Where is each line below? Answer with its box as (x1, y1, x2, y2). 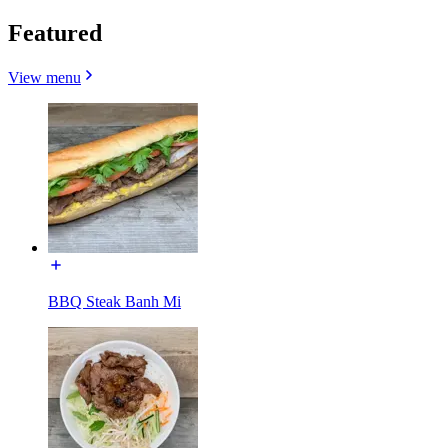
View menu (8, 68, 81, 86)
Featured (8, 19, 102, 46)
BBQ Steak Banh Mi (48, 292, 181, 310)
